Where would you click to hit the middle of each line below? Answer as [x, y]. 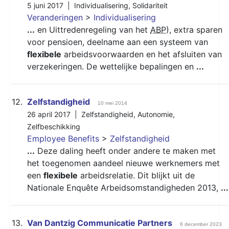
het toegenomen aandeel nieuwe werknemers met [123, 163]
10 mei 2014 [112, 103]
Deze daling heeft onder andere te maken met [125, 151]
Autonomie [155, 114]
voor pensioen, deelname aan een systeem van [118, 42]
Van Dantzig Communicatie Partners [100, 223]
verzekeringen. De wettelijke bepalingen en [112, 66]
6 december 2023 [201, 224]
